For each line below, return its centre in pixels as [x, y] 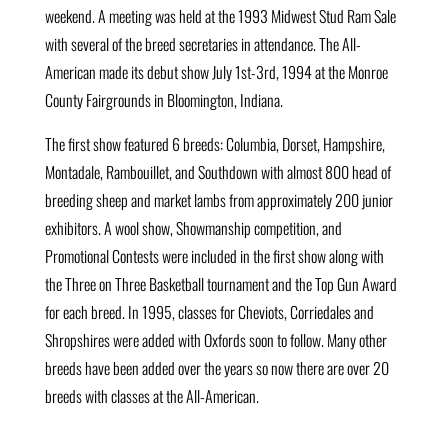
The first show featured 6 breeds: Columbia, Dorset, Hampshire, [214, 144]
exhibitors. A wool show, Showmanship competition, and [193, 228]
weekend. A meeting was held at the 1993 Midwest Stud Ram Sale [220, 16]
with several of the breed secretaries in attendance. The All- [202, 44]
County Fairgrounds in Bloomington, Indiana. [163, 100]
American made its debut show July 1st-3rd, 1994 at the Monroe [216, 72]
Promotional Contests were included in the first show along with [214, 256]
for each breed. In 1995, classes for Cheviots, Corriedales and [209, 312]
